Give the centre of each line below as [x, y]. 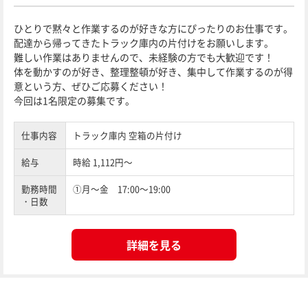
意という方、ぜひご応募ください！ [91, 86]
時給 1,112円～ [103, 162]
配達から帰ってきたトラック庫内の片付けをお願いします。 [144, 43]
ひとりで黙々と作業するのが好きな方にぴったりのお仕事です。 [153, 28]
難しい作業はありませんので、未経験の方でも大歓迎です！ [144, 57]
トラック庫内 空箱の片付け [128, 135]
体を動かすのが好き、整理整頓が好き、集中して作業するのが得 [153, 71]
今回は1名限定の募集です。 [74, 100]
